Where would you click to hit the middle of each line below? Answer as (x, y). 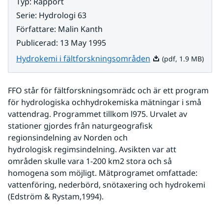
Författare (35, 29)
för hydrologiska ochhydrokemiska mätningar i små (105, 102)
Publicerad (36, 43)
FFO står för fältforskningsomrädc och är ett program (108, 90)
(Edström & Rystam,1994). (56, 196)
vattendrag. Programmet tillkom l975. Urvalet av (97, 114)
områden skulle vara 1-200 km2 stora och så (90, 161)
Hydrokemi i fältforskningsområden (83, 58)
